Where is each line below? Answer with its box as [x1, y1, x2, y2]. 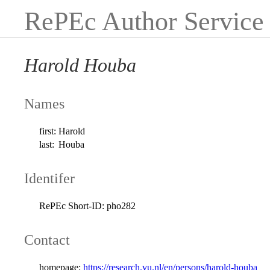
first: [39, 125, 57, 136]
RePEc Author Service [24, 7, 264, 36]
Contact [24, 231, 70, 248]
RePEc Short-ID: [39, 200, 105, 211]
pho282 [107, 200, 136, 211]
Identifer [24, 170, 75, 186]
